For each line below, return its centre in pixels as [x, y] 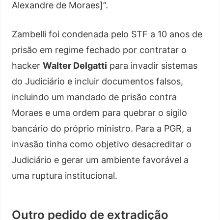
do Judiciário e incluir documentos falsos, [97, 81]
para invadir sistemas [152, 66]
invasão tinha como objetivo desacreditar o [102, 144]
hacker [27, 66]
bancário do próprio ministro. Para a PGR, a [102, 128]
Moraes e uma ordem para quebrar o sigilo [99, 113]
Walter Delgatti [75, 66]
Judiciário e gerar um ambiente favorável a [100, 160]
